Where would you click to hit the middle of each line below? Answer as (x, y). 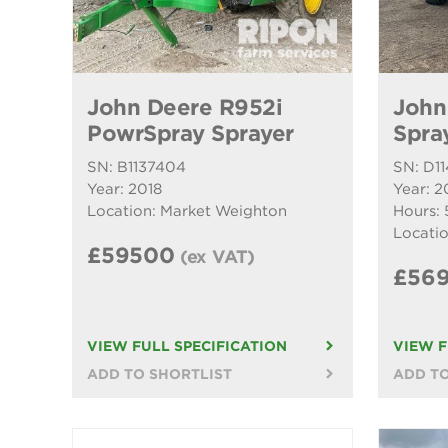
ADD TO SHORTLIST (159, 374)
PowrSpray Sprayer (190, 133)
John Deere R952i (184, 107)
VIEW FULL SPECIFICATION (187, 346)
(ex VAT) (217, 257)
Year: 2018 (124, 189)
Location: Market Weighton (187, 211)
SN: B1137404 (136, 167)
